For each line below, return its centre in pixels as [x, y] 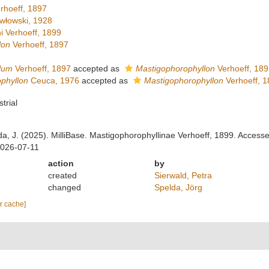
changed [65, 187]
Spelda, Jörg [178, 187]
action [61, 163]
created [63, 175]
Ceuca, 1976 [53, 80]
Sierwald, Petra [183, 175]
